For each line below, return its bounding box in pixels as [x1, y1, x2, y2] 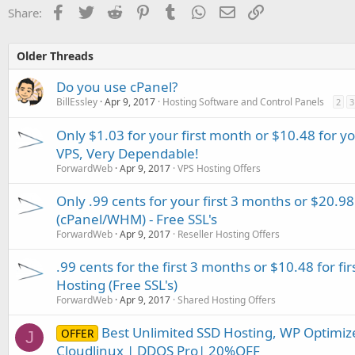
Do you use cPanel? [56, 77, 177, 96]
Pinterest [150, 2, 199, 19]
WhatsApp [206, 2, 263, 19]
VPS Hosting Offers [177, 161, 261, 175]
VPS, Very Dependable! [56, 143, 199, 162]
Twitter [94, 2, 132, 19]
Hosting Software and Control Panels [162, 94, 324, 109]
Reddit [121, 2, 157, 19]
